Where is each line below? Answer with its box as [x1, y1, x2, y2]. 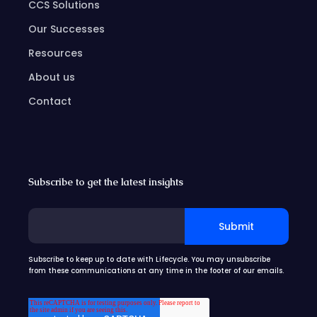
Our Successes [28, 22, 105, 37]
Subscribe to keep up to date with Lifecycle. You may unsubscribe [28, 254, 270, 265]
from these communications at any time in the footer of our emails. [28, 265, 284, 277]
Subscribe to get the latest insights [28, 175, 183, 189]
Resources [28, 46, 83, 61]
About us [28, 70, 75, 85]
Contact [28, 94, 71, 109]
